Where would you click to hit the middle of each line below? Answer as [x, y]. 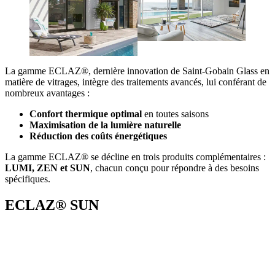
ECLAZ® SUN [52, 205]
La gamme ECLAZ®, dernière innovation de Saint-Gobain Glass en [137, 71]
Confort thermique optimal [86, 114]
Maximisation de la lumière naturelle [105, 125]
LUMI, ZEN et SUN [48, 168]
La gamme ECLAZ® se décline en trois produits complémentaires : [135, 157]
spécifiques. [28, 179]
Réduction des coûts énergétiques [98, 136]
